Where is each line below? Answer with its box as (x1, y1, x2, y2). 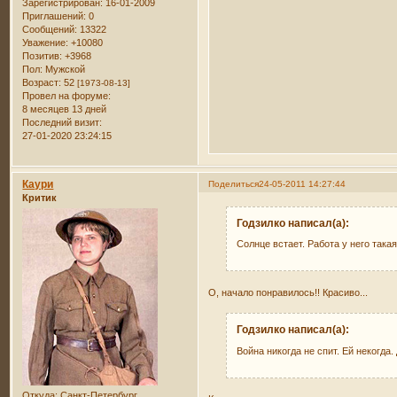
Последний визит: (22, 117, 103, 128)
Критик (22, 191, 58, 203)
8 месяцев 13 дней (22, 104, 107, 115)
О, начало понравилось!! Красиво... (208, 286, 369, 298)
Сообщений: (22, 24, 78, 35)
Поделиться (208, 178, 260, 189)
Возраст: (22, 77, 62, 89)
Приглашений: (22, 11, 87, 22)
